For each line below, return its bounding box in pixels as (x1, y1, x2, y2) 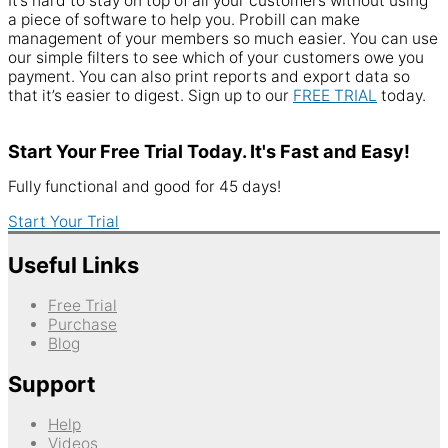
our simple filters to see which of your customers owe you (8, 48, 424, 68)
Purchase (48, 315, 117, 335)
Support (8, 371, 96, 398)
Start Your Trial (8, 211, 119, 231)
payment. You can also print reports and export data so (8, 67, 410, 87)
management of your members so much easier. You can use (8, 29, 438, 49)
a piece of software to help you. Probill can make (8, 10, 360, 30)
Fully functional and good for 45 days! (8, 177, 281, 197)
